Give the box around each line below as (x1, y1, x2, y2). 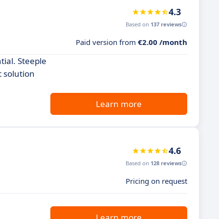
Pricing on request (126, 176, 187, 186)
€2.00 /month (138, 37, 187, 47)
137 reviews (151, 21, 181, 28)
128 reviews (151, 159, 181, 167)
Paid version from (76, 37, 138, 47)
